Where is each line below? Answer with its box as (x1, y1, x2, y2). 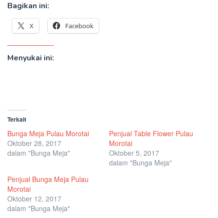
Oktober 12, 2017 (7, 193, 61, 203)
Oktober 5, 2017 (109, 147, 159, 158)
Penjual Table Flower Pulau (109, 128, 193, 138)
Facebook (65, 21, 93, 30)
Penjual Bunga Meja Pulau (7, 174, 89, 184)
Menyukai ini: (7, 52, 54, 63)
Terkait (7, 114, 26, 124)
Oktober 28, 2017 (7, 138, 61, 148)
